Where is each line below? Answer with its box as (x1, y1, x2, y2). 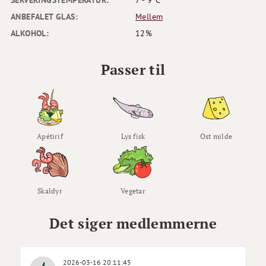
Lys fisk (121, 132, 145, 141)
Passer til (100, 60, 166, 80)
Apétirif (37, 132, 63, 141)
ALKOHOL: (11, 28, 49, 39)
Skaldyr (37, 186, 62, 196)
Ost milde (199, 132, 233, 141)
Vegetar (121, 186, 145, 196)
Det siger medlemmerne (49, 214, 217, 233)
